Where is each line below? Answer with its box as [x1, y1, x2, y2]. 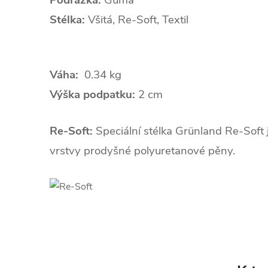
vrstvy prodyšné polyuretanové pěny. [50, 143, 235, 159]
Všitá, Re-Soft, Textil [88, 12, 188, 28]
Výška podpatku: [50, 87, 135, 103]
